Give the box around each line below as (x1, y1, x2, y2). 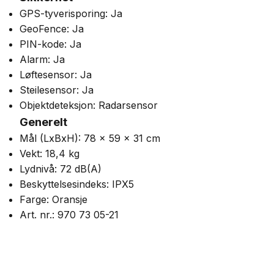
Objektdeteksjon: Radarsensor (20, 99, 158, 111)
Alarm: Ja (20, 53, 65, 65)
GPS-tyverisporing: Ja (20, 7, 122, 20)
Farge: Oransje (20, 193, 87, 206)
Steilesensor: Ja (20, 84, 94, 96)
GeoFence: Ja (20, 23, 84, 35)
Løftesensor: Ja (20, 68, 92, 81)
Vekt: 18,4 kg (20, 147, 80, 160)
